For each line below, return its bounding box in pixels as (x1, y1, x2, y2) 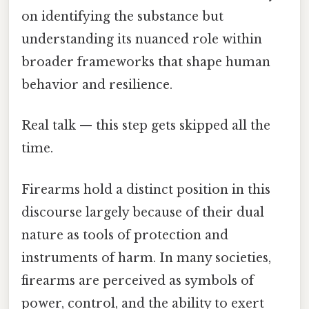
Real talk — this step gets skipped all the (21, 118, 270, 134)
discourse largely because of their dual (21, 204, 264, 220)
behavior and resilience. (21, 77, 172, 93)
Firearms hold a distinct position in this (21, 181, 270, 197)
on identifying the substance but (21, 9, 223, 25)
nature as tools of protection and (21, 227, 228, 243)
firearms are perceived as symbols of (21, 272, 254, 288)
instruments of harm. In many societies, (21, 250, 271, 266)
